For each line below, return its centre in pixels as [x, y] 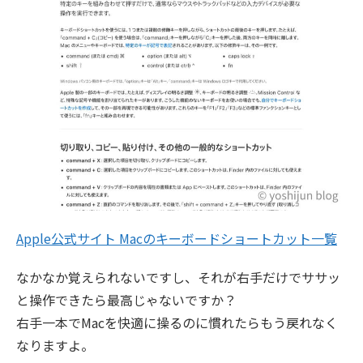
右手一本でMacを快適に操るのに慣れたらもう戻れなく [177, 323]
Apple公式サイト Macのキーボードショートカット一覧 [177, 239]
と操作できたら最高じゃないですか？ [126, 300]
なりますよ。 [55, 346]
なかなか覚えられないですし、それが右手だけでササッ [178, 278]
